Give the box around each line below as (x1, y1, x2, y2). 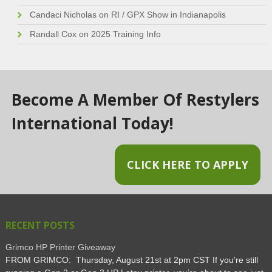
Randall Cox (29, 29, 76, 39)
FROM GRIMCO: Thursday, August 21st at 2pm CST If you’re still (5, 255, 258, 265)
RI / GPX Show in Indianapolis (110, 10, 226, 20)
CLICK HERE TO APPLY (127, 157, 249, 172)
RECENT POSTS (5, 219, 75, 233)
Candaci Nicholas (29, 10, 97, 20)
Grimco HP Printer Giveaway (5, 242, 115, 253)
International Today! (11, 112, 174, 135)
